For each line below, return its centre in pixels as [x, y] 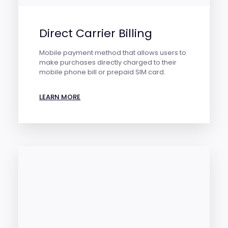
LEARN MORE [60, 97]
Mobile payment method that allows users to [113, 53]
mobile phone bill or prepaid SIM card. [103, 72]
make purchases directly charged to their [108, 63]
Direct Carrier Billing [96, 34]
